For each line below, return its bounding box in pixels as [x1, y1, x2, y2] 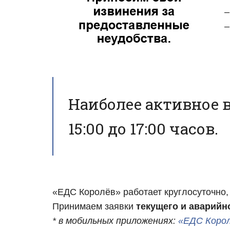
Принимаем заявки [52, 201, 136, 212]
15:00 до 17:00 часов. [68, 118, 218, 139]
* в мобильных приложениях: [52, 216, 178, 226]
